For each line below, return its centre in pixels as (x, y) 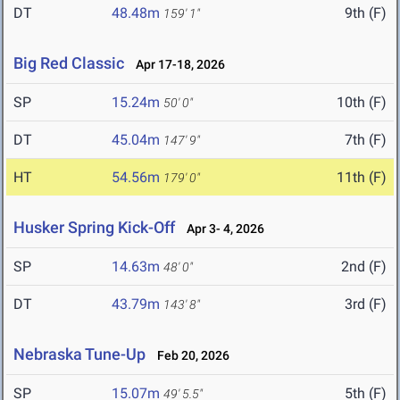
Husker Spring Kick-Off (94, 228)
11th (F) (362, 178)
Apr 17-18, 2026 (176, 65)
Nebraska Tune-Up (79, 354)
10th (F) (362, 103)
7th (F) (366, 140)
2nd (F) (364, 267)
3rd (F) (366, 304)
